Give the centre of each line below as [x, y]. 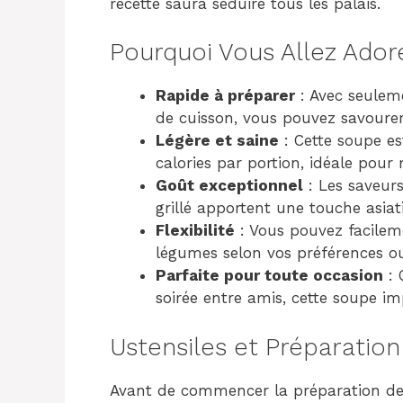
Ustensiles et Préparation [255, 347]
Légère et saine [217, 140]
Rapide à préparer [225, 95]
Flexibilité [195, 230]
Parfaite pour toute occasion [269, 275]
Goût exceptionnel [229, 185]
